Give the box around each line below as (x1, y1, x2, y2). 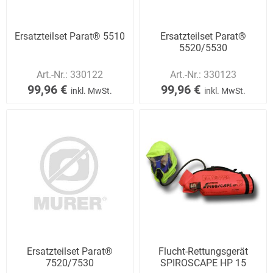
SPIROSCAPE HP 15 (160, 257, 246, 269)
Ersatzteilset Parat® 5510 (15, 30, 126, 42)
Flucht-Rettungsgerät (158, 246, 248, 257)
